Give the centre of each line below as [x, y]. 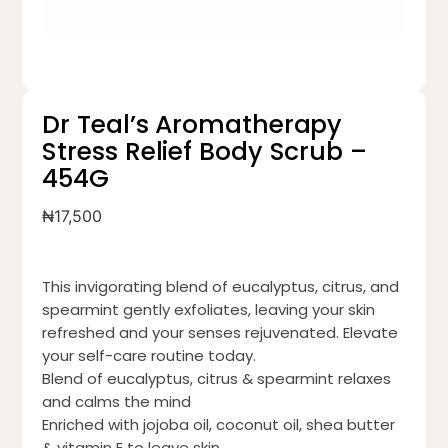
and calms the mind [117, 402]
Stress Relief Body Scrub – [204, 152]
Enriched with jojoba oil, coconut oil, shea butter [219, 425]
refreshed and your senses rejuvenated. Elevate [220, 333]
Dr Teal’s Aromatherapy [192, 125]
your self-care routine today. [149, 356]
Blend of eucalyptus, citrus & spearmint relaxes [217, 379]
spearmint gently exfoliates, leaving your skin [209, 310]
